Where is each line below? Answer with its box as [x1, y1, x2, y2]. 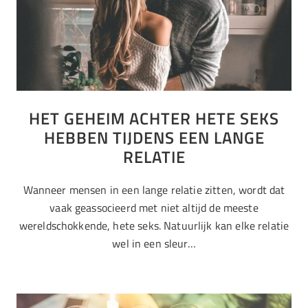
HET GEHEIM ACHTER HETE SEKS [29, 105, 279, 131]
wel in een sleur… [112, 235, 196, 252]
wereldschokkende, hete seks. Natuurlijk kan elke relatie [19, 217, 289, 234]
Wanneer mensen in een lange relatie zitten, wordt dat [23, 181, 285, 199]
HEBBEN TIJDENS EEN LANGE [43, 124, 265, 150]
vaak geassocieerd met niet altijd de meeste [49, 199, 258, 217]
